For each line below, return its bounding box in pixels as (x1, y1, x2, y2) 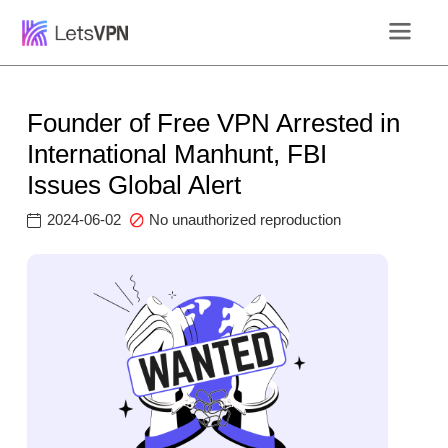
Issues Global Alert (27, 170, 242, 201)
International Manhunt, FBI (27, 139, 328, 170)
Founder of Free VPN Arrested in (27, 108, 401, 139)
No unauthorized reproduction (149, 211, 342, 229)
